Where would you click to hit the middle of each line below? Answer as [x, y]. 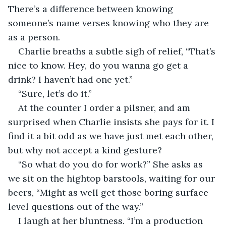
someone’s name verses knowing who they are [110, 23]
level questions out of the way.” [76, 206]
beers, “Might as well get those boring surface [109, 192]
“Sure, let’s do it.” [55, 93]
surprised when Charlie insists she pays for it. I [112, 122]
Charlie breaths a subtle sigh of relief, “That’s [118, 51]
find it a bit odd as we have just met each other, [112, 136]
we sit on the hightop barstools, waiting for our [113, 178]
